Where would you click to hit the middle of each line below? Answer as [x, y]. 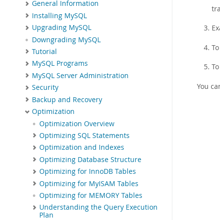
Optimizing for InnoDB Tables [88, 172]
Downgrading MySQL [66, 40]
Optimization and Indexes [82, 148]
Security [45, 88]
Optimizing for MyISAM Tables [89, 183]
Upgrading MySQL [62, 28]
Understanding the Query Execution [98, 207]
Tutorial [44, 51]
